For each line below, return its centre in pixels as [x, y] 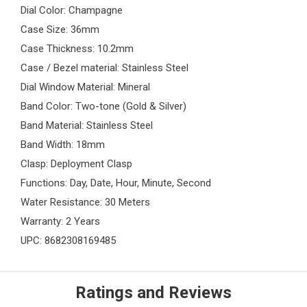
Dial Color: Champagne [72, 11]
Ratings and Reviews [153, 293]
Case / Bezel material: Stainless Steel [105, 68]
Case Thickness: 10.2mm [77, 49]
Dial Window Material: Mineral [85, 87]
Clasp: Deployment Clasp [76, 164]
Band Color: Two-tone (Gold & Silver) [103, 107]
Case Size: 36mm [60, 30]
